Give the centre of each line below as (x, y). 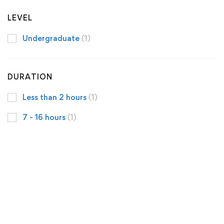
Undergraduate (52, 38)
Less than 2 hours (55, 97)
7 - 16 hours (45, 117)
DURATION (30, 76)
